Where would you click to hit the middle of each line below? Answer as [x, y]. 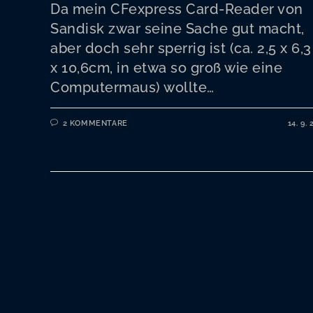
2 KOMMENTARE [95, 123]
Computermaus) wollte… [132, 87]
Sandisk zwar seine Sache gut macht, [177, 29]
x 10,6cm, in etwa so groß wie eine [166, 68]
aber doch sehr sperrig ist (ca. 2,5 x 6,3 [181, 48]
